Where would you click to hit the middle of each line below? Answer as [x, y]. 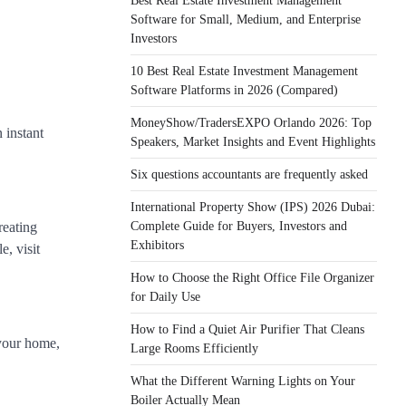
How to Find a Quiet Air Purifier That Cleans [247, 329]
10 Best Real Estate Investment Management [244, 71]
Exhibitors [157, 245]
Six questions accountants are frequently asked [249, 174]
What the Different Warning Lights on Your [243, 381]
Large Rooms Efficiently [194, 348]
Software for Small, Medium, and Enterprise [246, 19]
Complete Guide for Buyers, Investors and [239, 226]
